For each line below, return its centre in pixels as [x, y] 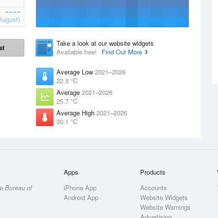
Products [153, 172]
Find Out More [122, 52]
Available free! [78, 52]
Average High [76, 113]
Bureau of [18, 188]
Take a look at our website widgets [105, 43]
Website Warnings [166, 207]
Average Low [76, 72]
